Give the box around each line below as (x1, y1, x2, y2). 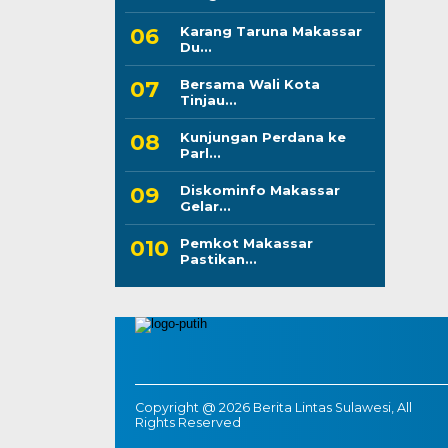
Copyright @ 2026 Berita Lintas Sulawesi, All (134, 399, 412, 415)
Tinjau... (179, 91, 237, 108)
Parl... (179, 144, 221, 161)
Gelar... (179, 197, 231, 214)
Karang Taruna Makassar (179, 22, 362, 39)
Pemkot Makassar (179, 234, 313, 251)
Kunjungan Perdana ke (179, 128, 346, 145)
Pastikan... (179, 250, 257, 267)
